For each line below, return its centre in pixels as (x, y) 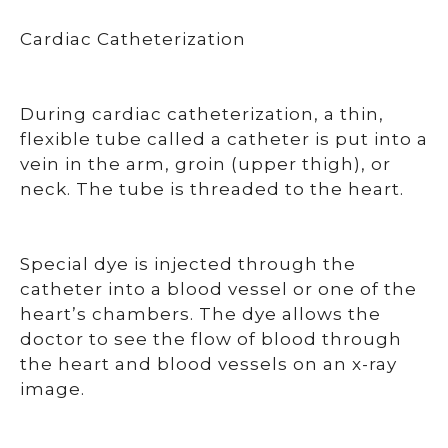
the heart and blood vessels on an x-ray (208, 364)
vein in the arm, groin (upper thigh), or (205, 164)
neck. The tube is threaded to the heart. (212, 189)
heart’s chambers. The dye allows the (200, 314)
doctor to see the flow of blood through (211, 339)
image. (52, 389)
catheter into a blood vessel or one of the (218, 289)
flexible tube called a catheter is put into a (224, 139)
